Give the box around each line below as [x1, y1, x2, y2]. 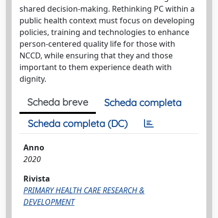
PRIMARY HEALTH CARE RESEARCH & [23, 185, 145, 196]
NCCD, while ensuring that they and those [19, 50, 173, 61]
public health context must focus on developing [19, 15, 195, 26]
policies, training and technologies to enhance [19, 27, 189, 37]
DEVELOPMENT [23, 197, 74, 207]
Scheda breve [27, 96, 88, 108]
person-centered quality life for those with [19, 38, 175, 49]
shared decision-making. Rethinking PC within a [19, 3, 195, 14]
